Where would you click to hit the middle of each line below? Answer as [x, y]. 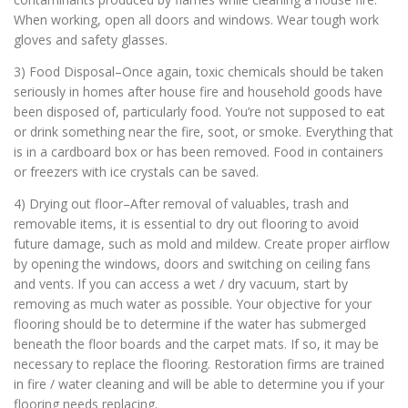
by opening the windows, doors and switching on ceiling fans [192, 263]
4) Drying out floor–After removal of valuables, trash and [181, 203]
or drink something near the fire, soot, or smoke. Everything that [204, 131]
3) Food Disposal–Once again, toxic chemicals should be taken [199, 71]
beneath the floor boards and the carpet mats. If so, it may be [196, 343]
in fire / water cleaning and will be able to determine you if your [199, 383]
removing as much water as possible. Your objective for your [193, 303]
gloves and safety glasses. [91, 39]
